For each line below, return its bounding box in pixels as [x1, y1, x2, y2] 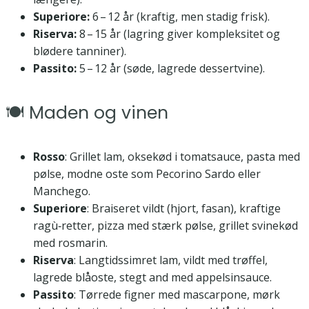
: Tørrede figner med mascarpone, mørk [74, 287, 280, 303]
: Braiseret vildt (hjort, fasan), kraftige [87, 201, 281, 217]
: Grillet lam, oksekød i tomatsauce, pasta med [65, 149, 300, 165]
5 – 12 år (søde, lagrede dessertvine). [77, 60, 265, 76]
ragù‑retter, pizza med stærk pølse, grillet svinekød [33, 218, 298, 234]
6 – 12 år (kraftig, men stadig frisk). [90, 8, 270, 24]
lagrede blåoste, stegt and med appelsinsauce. [33, 270, 272, 286]
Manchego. [33, 183, 90, 199]
